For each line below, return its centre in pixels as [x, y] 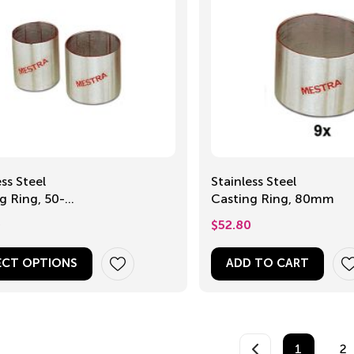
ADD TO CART [267, 264]
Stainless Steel [253, 182]
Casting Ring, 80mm [314, 199]
